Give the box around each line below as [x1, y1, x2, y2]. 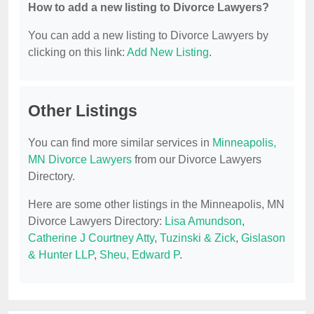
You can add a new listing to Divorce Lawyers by [28, 29, 268, 42]
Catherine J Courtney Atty [28, 232, 154, 245]
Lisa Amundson [165, 215, 242, 228]
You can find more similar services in [28, 137, 212, 149]
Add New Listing [127, 46, 209, 59]
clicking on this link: [28, 46, 127, 59]
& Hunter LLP [28, 249, 94, 261]
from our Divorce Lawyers [132, 153, 261, 166]
